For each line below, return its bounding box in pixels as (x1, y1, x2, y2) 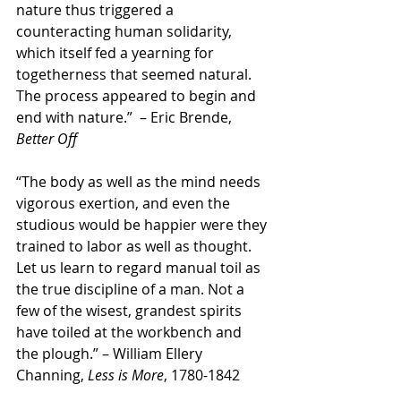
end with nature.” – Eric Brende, (16, 107, 235, 127)
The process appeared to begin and (16, 86, 260, 106)
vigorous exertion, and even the (16, 193, 234, 213)
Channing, (16, 365, 88, 385)
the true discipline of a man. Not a (16, 279, 248, 299)
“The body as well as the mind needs (16, 172, 264, 192)
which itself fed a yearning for (16, 43, 218, 63)
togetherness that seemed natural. (16, 64, 255, 84)
